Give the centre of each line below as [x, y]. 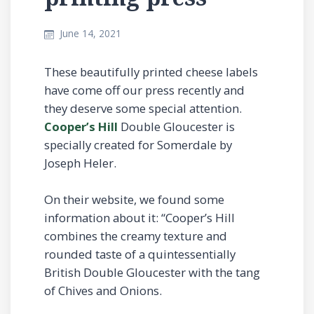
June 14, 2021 [90, 34]
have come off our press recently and [144, 90]
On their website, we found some [134, 199]
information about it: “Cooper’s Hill [139, 217]
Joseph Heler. [80, 163]
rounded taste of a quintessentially [140, 254]
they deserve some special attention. [143, 109]
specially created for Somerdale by [138, 145]
